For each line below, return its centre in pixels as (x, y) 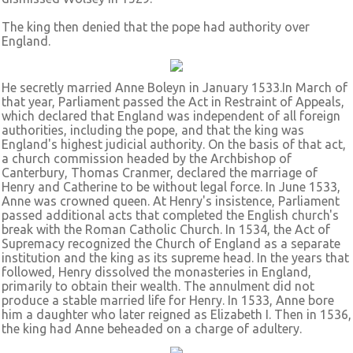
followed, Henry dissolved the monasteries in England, (156, 272)
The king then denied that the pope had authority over (156, 27)
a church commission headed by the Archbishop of (147, 158)
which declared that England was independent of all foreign (171, 116)
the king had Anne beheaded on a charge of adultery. (152, 329)
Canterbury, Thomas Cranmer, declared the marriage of (160, 173)
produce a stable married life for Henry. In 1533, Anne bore (168, 300)
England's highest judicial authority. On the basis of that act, (174, 144)
